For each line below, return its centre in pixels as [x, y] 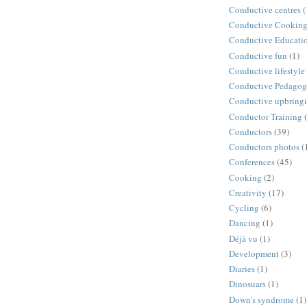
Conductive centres [265, 9]
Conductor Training [266, 116]
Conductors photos [264, 147]
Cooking [245, 177]
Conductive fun [258, 55]
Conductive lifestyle [267, 70]
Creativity [248, 192]
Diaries [242, 269]
